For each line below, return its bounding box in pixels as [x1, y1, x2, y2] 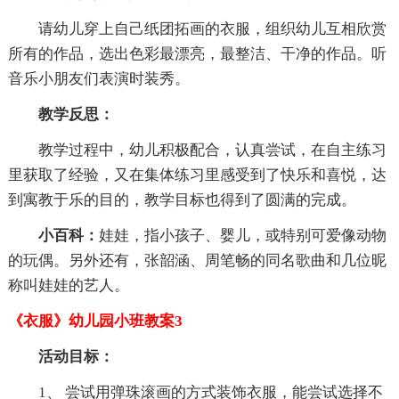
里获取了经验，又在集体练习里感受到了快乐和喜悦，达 [7, 167, 387, 184]
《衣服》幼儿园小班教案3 [7, 313, 183, 330]
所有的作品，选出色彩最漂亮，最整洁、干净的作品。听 [7, 45, 387, 63]
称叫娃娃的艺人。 [7, 277, 129, 295]
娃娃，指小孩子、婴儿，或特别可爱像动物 [98, 227, 387, 245]
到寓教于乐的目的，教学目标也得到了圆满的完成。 [7, 191, 356, 209]
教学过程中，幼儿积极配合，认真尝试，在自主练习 [7, 142, 387, 159]
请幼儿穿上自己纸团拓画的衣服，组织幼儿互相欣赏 [7, 20, 387, 38]
